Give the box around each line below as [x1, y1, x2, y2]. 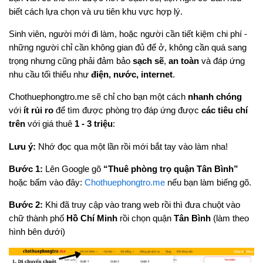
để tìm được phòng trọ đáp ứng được [53, 105, 201, 116]
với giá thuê [25, 119, 75, 129]
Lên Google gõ [43, 164, 103, 174]
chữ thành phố [9, 213, 66, 224]
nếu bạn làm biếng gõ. [165, 177, 251, 188]
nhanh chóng [188, 92, 242, 102]
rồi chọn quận [117, 213, 174, 224]
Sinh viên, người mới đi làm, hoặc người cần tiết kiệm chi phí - [9, 28, 247, 39]
